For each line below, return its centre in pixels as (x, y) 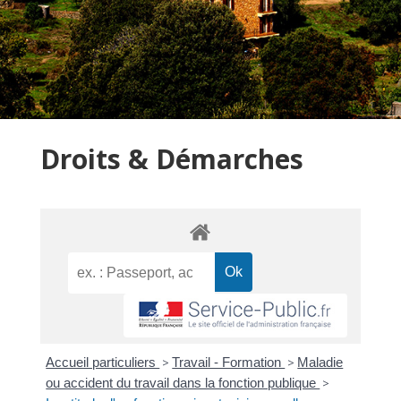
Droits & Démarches (171, 159)
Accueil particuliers (103, 363)
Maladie (320, 363)
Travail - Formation (229, 363)
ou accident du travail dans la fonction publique (183, 383)
